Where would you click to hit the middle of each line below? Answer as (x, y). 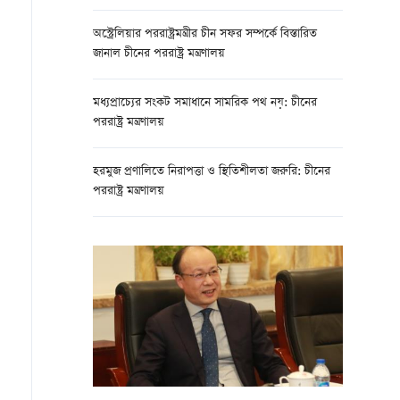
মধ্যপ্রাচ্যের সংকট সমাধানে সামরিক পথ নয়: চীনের (205, 103)
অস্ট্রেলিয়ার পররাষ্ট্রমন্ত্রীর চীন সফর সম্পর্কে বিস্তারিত (205, 34)
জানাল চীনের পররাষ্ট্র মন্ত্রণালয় (159, 54)
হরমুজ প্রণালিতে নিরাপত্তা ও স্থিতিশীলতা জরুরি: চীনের (212, 172)
